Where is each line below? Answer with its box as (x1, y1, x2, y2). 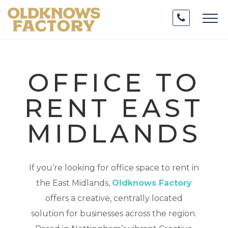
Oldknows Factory (111, 178, 192, 188)
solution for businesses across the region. (31, 209, 197, 219)
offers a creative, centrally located (45, 193, 183, 204)
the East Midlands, (36, 178, 112, 188)
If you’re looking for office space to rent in (28, 163, 199, 173)
